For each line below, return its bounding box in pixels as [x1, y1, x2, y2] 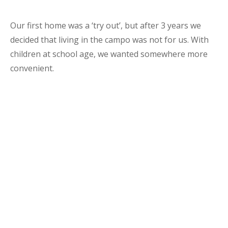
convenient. [10, 62, 54, 74]
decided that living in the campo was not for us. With [10, 34, 209, 45]
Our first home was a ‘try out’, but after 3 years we [10, 19, 201, 31]
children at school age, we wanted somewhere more [10, 48, 208, 60]
